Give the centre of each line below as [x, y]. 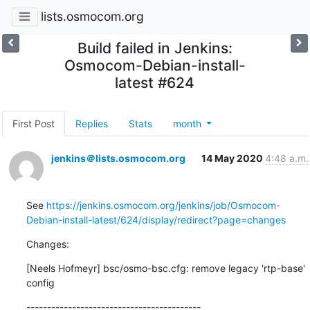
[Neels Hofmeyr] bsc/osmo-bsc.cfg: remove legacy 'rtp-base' [165, 268]
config [40, 282]
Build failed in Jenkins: [155, 48]
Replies [91, 123]
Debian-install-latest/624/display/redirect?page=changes [156, 219]
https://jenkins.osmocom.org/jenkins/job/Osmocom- [163, 205]
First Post [33, 123]
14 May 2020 [233, 158]
